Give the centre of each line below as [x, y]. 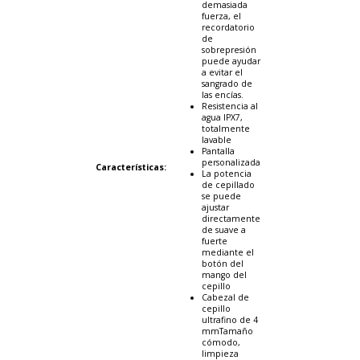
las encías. [223, 94]
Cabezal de [225, 297]
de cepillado [228, 184]
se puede [221, 196]
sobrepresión [229, 49]
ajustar [215, 207]
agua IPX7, [222, 117]
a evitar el [222, 72]
